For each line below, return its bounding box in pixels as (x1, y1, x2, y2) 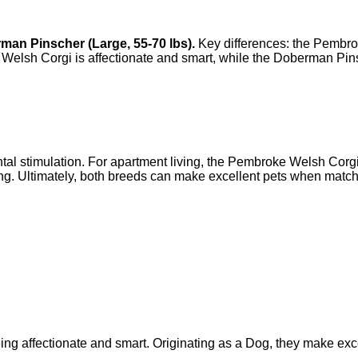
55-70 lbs (133, 36, 188, 50)
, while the (213, 50, 273, 65)
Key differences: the (195, 36, 313, 50)
